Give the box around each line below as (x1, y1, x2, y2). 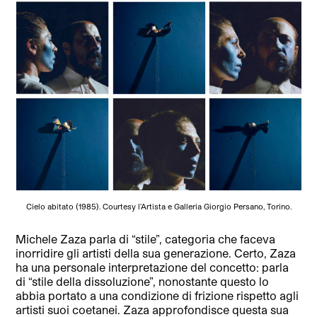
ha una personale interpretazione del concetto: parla (16, 260, 289, 275)
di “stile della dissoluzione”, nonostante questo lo (16, 275, 270, 289)
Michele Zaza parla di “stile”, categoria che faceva (16, 232, 276, 246)
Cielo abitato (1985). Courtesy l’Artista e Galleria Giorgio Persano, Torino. (25, 202, 292, 212)
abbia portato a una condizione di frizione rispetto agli (16, 289, 299, 303)
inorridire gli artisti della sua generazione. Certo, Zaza (16, 246, 296, 260)
